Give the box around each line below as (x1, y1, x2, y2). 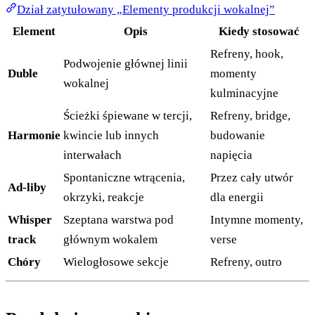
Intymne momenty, (210, 213, 303, 227)
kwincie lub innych (63, 129, 159, 143)
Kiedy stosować (218, 25, 300, 39)
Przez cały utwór (210, 171, 293, 185)
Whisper (8, 213, 52, 227)
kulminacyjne (210, 86, 278, 101)
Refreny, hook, (210, 47, 283, 61)
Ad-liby (8, 181, 46, 195)
